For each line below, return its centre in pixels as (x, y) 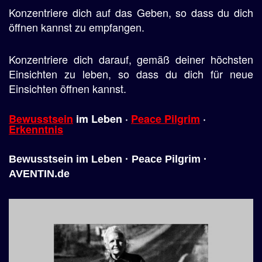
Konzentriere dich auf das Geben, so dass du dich (131, 12)
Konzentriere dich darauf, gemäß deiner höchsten (131, 59)
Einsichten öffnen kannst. (68, 88)
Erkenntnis (36, 129)
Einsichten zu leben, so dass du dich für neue (131, 74)
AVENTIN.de (39, 174)
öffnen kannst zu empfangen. (77, 27)
